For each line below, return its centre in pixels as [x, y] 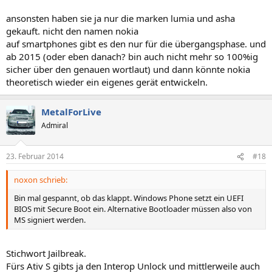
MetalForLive [71, 111]
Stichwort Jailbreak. [46, 253]
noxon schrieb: [41, 180]
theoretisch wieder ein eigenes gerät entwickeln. [107, 82]
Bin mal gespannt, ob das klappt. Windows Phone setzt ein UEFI [129, 198]
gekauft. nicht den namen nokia [72, 31]
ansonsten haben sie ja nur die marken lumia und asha [121, 18]
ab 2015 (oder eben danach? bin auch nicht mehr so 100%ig [132, 56]
